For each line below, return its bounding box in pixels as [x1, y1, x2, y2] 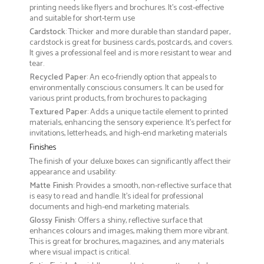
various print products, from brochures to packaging [29, 92, 207, 106]
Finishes [29, 141, 56, 155]
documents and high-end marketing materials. [29, 200, 190, 214]
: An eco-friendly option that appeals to [87, 71, 216, 85]
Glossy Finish [29, 214, 75, 228]
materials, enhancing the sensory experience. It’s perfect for [29, 116, 232, 130]
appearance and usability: [29, 166, 116, 180]
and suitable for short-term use [29, 12, 135, 26]
